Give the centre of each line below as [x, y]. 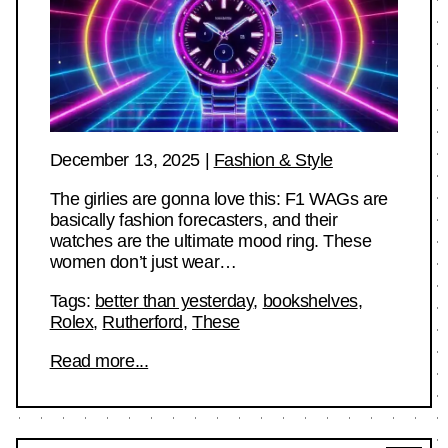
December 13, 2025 [124, 160]
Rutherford [142, 322]
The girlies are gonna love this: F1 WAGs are [218, 199]
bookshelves [310, 301]
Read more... [99, 361]
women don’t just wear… [143, 262]
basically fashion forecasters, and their [193, 220]
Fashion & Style [273, 160]
